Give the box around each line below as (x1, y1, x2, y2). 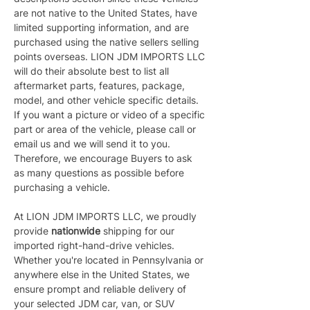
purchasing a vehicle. (14, 181, 110, 193)
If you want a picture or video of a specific (14, 109, 208, 120)
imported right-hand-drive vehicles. (14, 239, 177, 251)
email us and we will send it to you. (14, 138, 173, 149)
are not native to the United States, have (14, 7, 200, 19)
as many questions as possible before (14, 167, 187, 179)
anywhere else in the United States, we (14, 268, 192, 280)
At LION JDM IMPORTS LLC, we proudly (14, 210, 199, 222)
